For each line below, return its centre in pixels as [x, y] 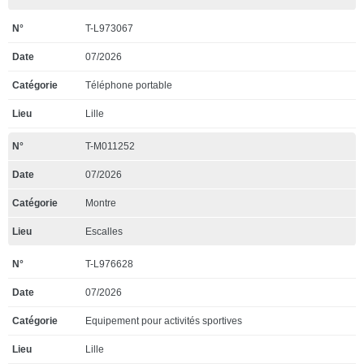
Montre [101, 203]
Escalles [104, 232]
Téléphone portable [129, 85]
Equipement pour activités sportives [164, 321]
